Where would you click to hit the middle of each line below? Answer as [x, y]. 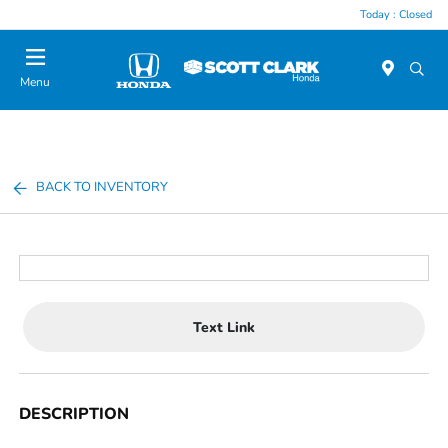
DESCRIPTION [74, 414]
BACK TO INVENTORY [102, 187]
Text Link [224, 327]
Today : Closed [396, 14]
